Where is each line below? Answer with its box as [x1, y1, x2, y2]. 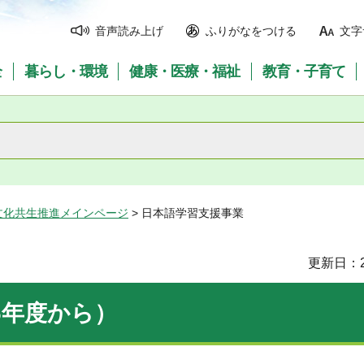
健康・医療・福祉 [129, 63, 240, 80]
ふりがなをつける [206, 24, 297, 37]
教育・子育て [262, 63, 346, 80]
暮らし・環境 [24, 63, 107, 80]
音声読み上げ [95, 24, 163, 37]
